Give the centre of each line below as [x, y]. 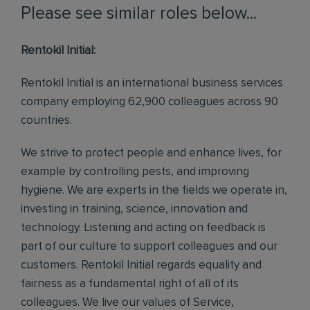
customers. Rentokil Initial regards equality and [141, 265]
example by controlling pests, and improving [135, 172]
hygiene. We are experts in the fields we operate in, [154, 191]
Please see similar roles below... [139, 13]
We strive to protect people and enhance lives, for [151, 153]
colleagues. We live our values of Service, [127, 303]
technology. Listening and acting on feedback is [143, 228]
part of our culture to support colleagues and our [149, 247]
